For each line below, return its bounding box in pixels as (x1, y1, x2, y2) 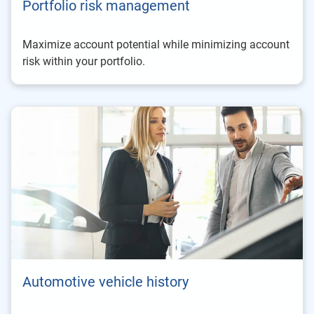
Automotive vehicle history (22, 273, 189, 291)
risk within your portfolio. (22, 55, 145, 69)
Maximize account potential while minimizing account (22, 38, 289, 52)
